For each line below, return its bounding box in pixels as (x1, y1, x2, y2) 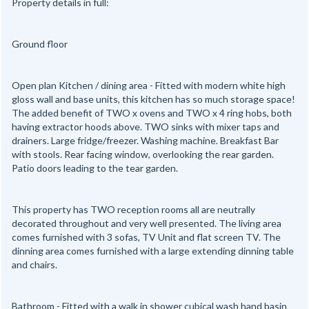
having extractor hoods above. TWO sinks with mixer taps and (12, 121, 279, 133)
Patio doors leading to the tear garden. (12, 162, 178, 175)
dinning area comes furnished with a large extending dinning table (12, 245, 294, 257)
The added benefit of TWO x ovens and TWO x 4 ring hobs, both (12, 107, 292, 119)
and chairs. (12, 259, 57, 271)
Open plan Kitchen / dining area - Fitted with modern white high (12, 79, 286, 92)
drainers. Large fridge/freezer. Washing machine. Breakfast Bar (12, 134, 279, 147)
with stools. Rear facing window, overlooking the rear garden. (12, 148, 274, 161)
